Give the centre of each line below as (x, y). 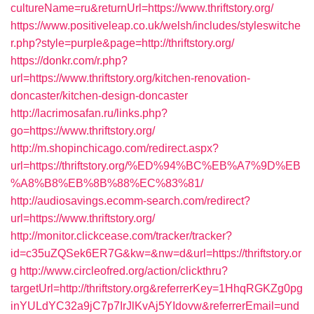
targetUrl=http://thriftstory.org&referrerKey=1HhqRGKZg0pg (157, 288)
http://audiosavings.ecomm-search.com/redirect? (130, 201)
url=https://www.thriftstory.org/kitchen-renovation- (130, 78)
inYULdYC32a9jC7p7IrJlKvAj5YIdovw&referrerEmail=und (155, 306)
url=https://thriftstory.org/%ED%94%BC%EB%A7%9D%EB (156, 166)
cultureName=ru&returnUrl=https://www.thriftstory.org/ (142, 8)
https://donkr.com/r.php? (69, 61)
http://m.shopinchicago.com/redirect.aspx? (115, 148)
